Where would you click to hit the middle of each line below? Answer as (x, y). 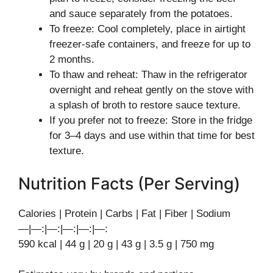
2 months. (72, 59)
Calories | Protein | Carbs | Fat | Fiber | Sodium (124, 213)
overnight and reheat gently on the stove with (151, 90)
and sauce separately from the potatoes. (141, 14)
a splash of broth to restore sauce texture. (145, 105)
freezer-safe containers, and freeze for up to (150, 44)
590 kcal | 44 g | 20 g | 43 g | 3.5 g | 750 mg (116, 244)
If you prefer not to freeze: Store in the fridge (151, 120)
